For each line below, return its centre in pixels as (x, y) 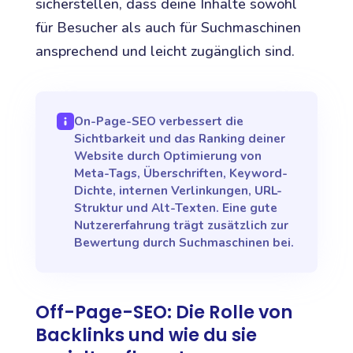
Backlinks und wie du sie (146, 334)
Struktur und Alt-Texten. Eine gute (176, 208)
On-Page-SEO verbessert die (159, 121)
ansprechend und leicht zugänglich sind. (165, 51)
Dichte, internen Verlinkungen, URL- (178, 190)
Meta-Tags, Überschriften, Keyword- (181, 173)
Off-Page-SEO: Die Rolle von (163, 312)
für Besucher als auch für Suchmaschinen (168, 27)
